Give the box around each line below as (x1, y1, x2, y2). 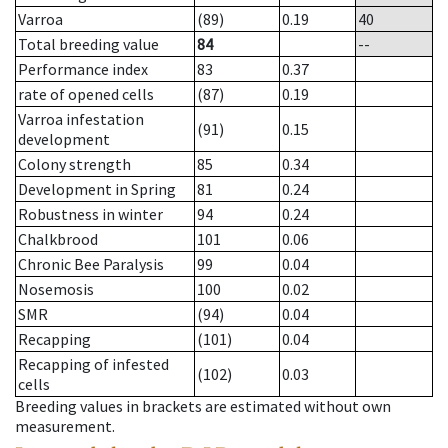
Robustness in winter (18, 204, 163, 225)
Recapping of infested (18, 354, 169, 375)
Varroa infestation (18, 109, 144, 130)
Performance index (18, 59, 148, 80)
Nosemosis (18, 279, 94, 300)
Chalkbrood (18, 229, 98, 250)
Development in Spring (18, 179, 176, 200)
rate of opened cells (18, 84, 154, 105)
